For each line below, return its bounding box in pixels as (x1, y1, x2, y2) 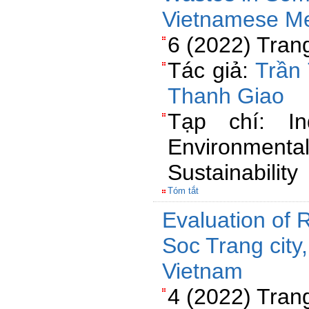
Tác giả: (168, 58, 255, 83)
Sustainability (168, 160, 298, 185)
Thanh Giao (168, 83, 284, 108)
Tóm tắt (168, 186, 199, 196)
